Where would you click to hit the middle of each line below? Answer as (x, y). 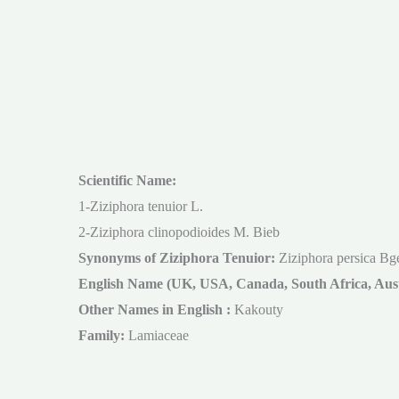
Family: (102, 336)
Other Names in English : (156, 310)
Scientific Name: (127, 181)
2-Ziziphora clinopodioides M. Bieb (179, 232)
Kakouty (259, 310)
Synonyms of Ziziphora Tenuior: (177, 258)
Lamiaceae (157, 336)
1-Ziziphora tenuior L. (141, 207)
